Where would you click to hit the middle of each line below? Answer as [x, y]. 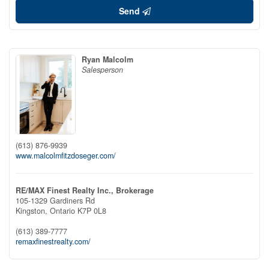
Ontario [62, 210]
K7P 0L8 [92, 210]
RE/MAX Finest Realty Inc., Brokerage [85, 190]
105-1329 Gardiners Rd [55, 200]
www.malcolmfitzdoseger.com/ [66, 155]
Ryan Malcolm [107, 59]
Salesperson [102, 70]
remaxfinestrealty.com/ [53, 241]
